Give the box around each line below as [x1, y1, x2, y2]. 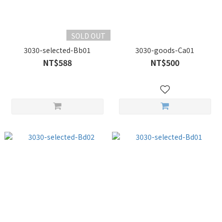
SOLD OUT [71, 31, 106, 41]
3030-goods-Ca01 [135, 45, 194, 55]
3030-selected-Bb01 [24, 45, 91, 55]
